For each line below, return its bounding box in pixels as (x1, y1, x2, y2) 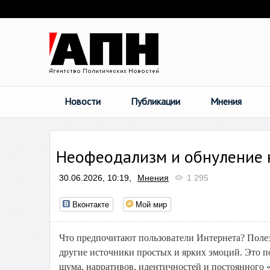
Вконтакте (72, 198, 109, 210)
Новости (64, 95, 101, 107)
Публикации (131, 95, 180, 107)
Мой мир (136, 198, 167, 210)
